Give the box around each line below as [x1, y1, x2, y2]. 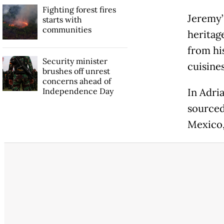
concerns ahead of [42, 75, 111, 86]
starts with [42, 14, 82, 24]
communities [42, 24, 91, 34]
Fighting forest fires [42, 4, 116, 14]
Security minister [42, 55, 107, 66]
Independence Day [42, 85, 113, 96]
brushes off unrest [42, 65, 110, 76]
